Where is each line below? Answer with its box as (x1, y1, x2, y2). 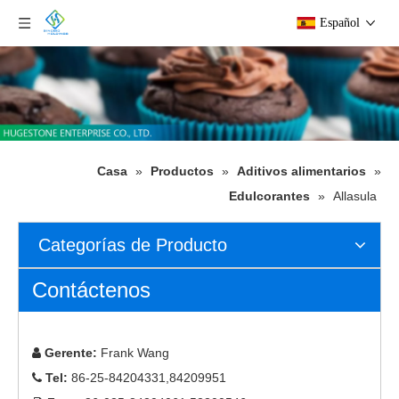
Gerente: (45, 346, 97, 361)
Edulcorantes (229, 189, 310, 204)
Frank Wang (97, 346, 169, 361)
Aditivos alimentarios (237, 164, 366, 179)
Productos (151, 164, 214, 179)
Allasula (333, 189, 377, 204)
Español (320, 16, 360, 29)
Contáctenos (32, 278, 151, 303)
